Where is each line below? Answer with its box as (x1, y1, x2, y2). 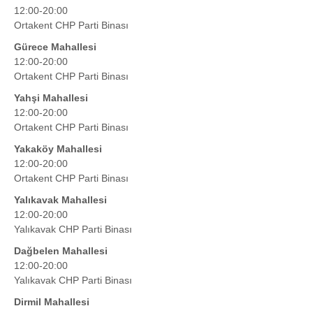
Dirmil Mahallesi (14, 296, 89, 308)
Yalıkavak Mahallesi (14, 194, 107, 206)
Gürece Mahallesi (14, 41, 96, 53)
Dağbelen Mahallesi (14, 245, 108, 257)
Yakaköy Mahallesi (14, 143, 102, 155)
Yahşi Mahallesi (14, 92, 88, 104)
